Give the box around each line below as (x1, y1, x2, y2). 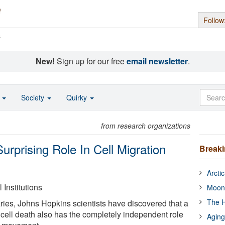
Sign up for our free (54, 55, 127, 67)
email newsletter (126, 55, 188, 67)
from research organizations (101, 121, 191, 131)
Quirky (66, 92, 89, 102)
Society (21, 92, 46, 102)
